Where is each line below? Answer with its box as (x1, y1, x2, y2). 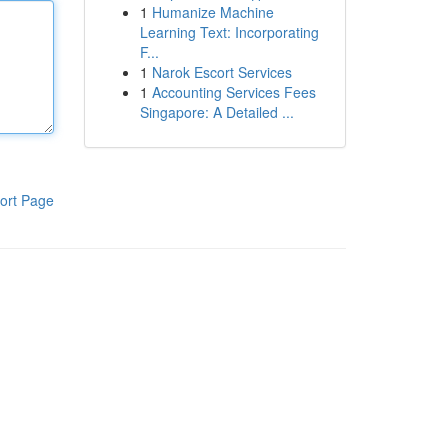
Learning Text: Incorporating (139, 22, 319, 42)
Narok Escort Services (151, 62, 292, 82)
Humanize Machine (151, 2, 274, 22)
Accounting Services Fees (151, 82, 316, 102)
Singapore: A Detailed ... (139, 102, 294, 122)
